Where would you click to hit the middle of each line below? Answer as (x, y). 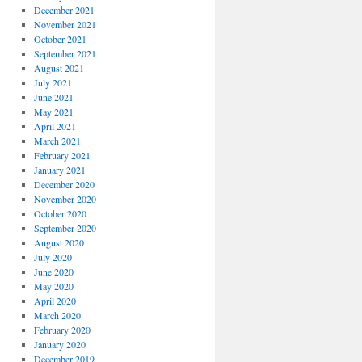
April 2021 (55, 126)
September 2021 (65, 53)
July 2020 (53, 257)
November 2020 (65, 199)
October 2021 (60, 39)
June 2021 (53, 97)
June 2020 (53, 271)
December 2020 (64, 184)
